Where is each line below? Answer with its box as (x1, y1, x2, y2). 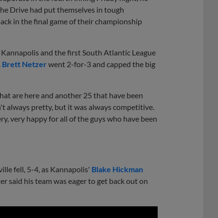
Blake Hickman (91, 164, 143, 174)
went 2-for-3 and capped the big (47, 59, 155, 69)
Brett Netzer (2, 59, 47, 69)
